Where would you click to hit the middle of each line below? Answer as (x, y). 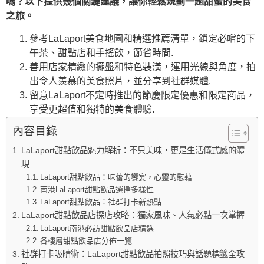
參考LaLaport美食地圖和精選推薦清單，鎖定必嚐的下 (142, 38)
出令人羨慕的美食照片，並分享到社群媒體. (120, 81)
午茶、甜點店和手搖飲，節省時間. (101, 52)
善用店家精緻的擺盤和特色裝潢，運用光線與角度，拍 (143, 67)
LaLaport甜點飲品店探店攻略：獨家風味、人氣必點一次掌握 (133, 215)
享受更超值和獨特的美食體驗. (92, 109)
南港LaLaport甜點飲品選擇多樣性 (97, 189)
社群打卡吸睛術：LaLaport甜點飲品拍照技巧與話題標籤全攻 (133, 254)
